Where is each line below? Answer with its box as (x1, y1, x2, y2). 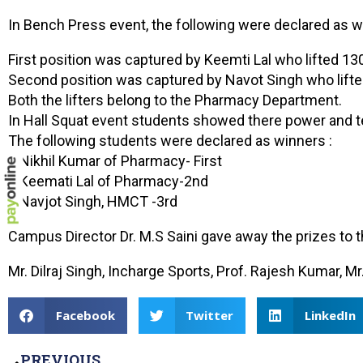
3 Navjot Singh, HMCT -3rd (8, 193, 177, 210)
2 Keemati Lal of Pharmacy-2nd (8, 173, 208, 190)
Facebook (55, 307, 115, 323)
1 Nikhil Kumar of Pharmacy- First (8, 152, 222, 169)
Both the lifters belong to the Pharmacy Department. (8, 92, 342, 109)
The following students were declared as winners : (8, 132, 332, 149)
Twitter (186, 307, 233, 323)
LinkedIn (304, 307, 356, 323)
